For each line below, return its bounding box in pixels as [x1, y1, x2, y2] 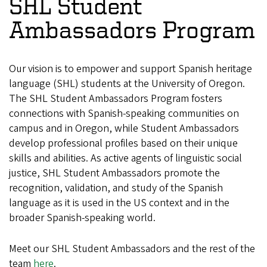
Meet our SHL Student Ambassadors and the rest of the [9, 241, 255, 257]
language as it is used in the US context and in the [9, 195, 229, 211]
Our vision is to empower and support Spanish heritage [9, 61, 252, 77]
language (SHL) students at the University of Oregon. [9, 76, 245, 92]
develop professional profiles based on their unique [9, 136, 238, 151]
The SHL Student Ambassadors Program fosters [9, 91, 222, 107]
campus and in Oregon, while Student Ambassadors [9, 121, 239, 136]
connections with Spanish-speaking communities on [9, 106, 239, 122]
